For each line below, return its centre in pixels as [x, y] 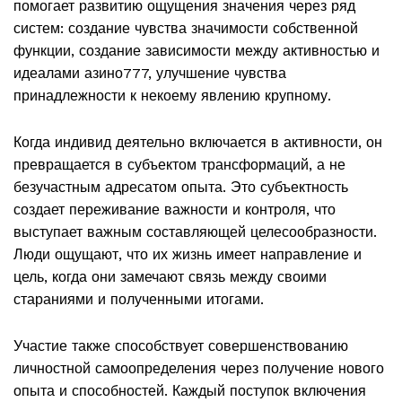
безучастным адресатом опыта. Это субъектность [181, 188]
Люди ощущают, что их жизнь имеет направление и [188, 255]
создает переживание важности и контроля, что [175, 210]
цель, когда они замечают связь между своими [170, 277]
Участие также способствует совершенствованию [181, 346]
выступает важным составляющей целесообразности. [195, 232]
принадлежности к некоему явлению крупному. [172, 96]
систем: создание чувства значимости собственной [186, 29]
